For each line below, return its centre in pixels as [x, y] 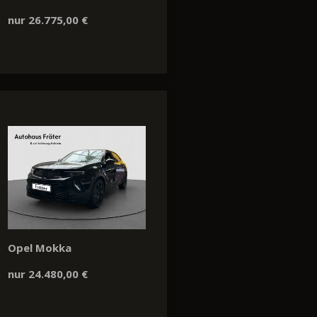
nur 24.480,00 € [48, 274]
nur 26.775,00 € [48, 19]
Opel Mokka [40, 248]
